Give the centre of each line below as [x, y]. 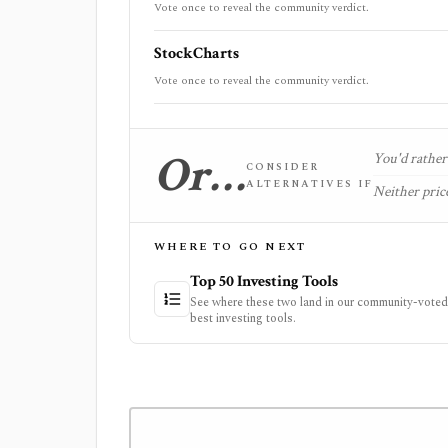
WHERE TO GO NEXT [230, 246]
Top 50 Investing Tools [264, 281]
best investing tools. [243, 318]
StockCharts [196, 53]
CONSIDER [282, 166]
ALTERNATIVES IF [309, 183]
